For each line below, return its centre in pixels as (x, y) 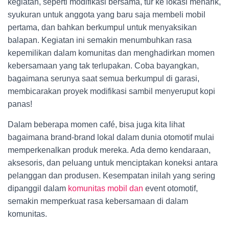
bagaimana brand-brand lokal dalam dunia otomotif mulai (111, 137)
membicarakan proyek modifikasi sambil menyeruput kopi (111, 91)
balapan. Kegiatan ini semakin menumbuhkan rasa (100, 40)
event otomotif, (170, 188)
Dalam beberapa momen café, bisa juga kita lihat (96, 124)
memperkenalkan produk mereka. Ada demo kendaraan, (109, 150)
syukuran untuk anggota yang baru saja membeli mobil (107, 15)
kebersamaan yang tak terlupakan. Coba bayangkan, (103, 66)
